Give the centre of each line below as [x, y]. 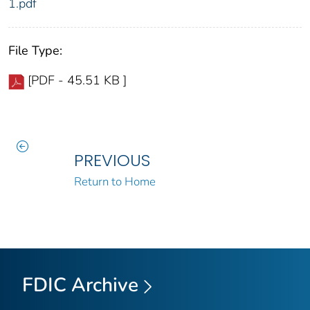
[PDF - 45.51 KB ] [77, 81]
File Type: [35, 51]
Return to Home [115, 182]
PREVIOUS [112, 161]
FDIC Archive [80, 285]
